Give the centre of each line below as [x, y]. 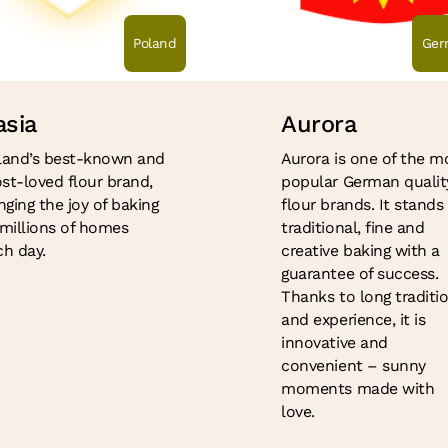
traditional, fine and [353, 228]
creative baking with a [360, 251]
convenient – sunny [353, 366]
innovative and [334, 343]
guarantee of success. [360, 274]
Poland [155, 43]
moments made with [358, 389]
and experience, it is [353, 320]
